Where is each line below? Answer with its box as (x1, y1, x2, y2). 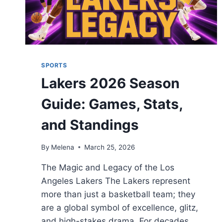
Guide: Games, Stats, (41, 96, 182, 113)
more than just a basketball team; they (41, 189, 195, 199)
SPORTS (41, 61, 67, 69)
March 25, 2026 (84, 143, 135, 151)
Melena (51, 143, 75, 151)
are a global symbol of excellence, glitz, (41, 202, 198, 213)
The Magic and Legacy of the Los (41, 162, 174, 172)
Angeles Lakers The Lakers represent (41, 175, 190, 186)
